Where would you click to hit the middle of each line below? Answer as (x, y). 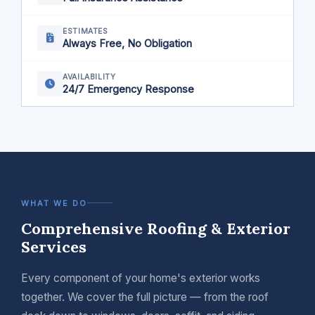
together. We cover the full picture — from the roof (145, 297)
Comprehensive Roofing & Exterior (156, 228)
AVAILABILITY (89, 77)
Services (54, 246)
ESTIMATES (85, 32)
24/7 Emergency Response (128, 89)
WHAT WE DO (54, 203)
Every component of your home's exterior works (141, 278)
